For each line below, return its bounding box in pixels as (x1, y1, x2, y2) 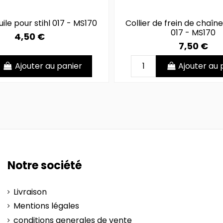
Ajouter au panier (14, 60, 82, 72)
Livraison (13, 186, 47, 198)
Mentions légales (13, 200, 79, 212)
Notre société (7, 158, 82, 174)
